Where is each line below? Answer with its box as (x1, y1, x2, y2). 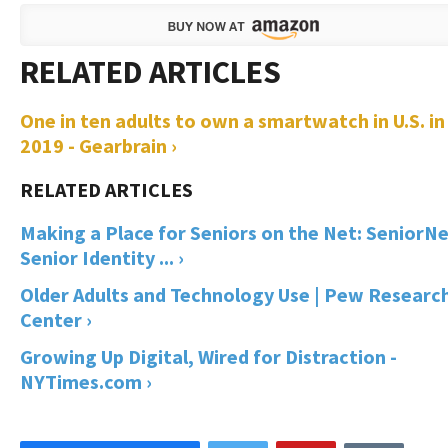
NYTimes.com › (20, 368, 152, 394)
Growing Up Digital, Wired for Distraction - (20, 343, 397, 369)
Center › (20, 306, 92, 332)
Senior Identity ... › (20, 244, 184, 270)
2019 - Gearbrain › (20, 132, 177, 158)
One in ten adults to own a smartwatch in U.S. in (20, 107, 445, 133)
